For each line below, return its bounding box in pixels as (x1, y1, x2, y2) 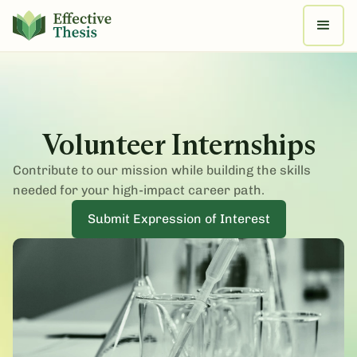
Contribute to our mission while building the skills (13, 163, 311, 178)
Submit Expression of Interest (87, 211, 270, 226)
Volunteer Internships (41, 127, 316, 163)
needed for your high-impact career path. (13, 182, 265, 198)
